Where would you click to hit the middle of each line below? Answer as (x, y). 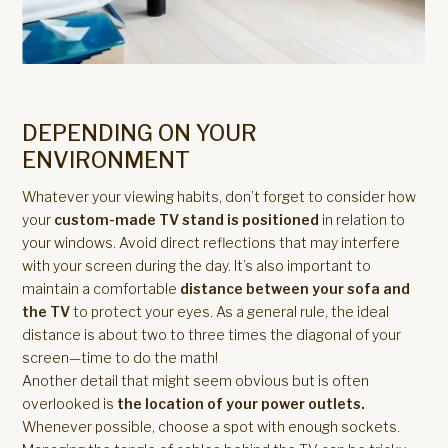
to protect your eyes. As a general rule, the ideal (231, 311)
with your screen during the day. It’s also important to (197, 265)
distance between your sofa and (295, 288)
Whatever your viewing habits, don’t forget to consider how (219, 196)
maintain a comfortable (101, 288)
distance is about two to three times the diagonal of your (212, 334)
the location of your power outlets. (241, 403)
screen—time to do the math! (120, 357)
